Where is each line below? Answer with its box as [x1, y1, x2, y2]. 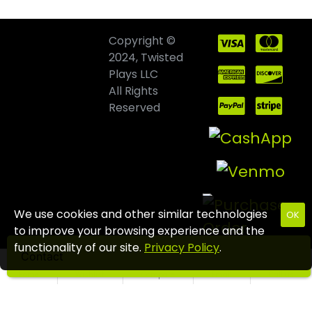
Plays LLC [108, 66, 158, 82]
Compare [141, 269, 175, 280]
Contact [21, 249, 63, 263]
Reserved [108, 100, 160, 116]
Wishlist [75, 269, 105, 280]
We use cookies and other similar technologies [14, 206, 267, 222]
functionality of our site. [14, 240, 144, 256]
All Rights [108, 83, 158, 99]
